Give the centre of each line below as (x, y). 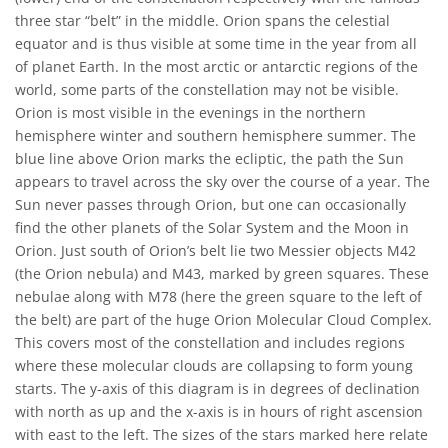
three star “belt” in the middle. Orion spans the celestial (202, 20)
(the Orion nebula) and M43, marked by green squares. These (222, 273)
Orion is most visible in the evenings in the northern (190, 112)
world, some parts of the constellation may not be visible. (207, 89)
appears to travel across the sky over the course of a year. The (222, 181)
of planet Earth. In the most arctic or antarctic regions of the (216, 66)
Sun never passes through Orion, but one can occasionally (210, 204)
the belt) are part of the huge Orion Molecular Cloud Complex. (223, 319)
